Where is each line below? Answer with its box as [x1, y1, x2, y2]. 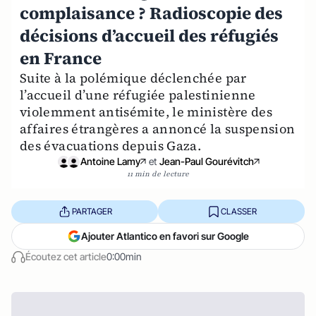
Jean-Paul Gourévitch [159, 155, 254, 167]
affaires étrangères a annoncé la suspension [20, 120, 296, 138]
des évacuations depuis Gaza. [20, 137, 202, 154]
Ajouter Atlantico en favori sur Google [81, 230, 249, 242]
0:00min [107, 250, 142, 262]
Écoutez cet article [25, 250, 107, 262]
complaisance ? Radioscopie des [20, 1, 283, 25]
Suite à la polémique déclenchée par [20, 69, 247, 87]
